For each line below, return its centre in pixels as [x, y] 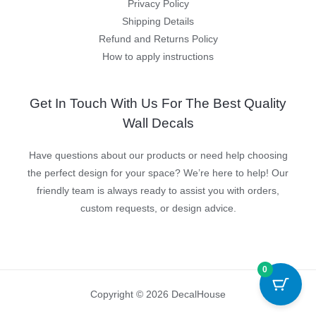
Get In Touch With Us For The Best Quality [158, 103]
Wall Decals [158, 123]
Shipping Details [158, 21]
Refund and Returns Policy [158, 39]
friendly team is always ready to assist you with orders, [158, 191]
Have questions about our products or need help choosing [158, 156]
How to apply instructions [158, 56]
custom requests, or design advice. [158, 209]
